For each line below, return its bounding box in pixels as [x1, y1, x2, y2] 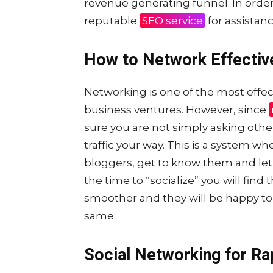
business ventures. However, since [84, 104, 269, 116]
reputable [84, 15, 140, 27]
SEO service [142, 15, 203, 27]
